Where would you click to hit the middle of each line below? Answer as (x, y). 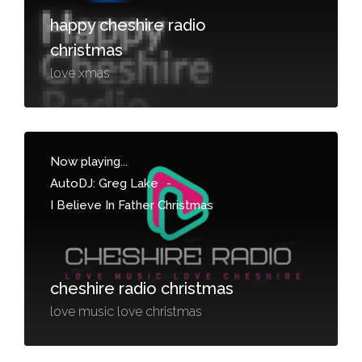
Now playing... (89, 162)
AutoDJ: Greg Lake (104, 183)
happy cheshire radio (128, 25)
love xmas (80, 73)
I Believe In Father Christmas (132, 205)
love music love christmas (126, 311)
